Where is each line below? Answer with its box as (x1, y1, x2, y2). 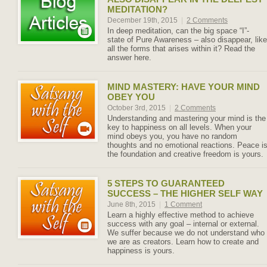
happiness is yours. (107, 246, 175, 255)
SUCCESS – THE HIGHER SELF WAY (107, 188, 263, 198)
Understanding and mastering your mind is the (107, 114, 266, 123)
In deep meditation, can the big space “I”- (107, 26, 249, 35)
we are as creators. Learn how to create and (107, 237, 259, 246)
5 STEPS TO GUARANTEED (107, 178, 225, 188)
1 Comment (164, 200, 202, 209)
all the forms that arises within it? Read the (107, 44, 255, 53)
